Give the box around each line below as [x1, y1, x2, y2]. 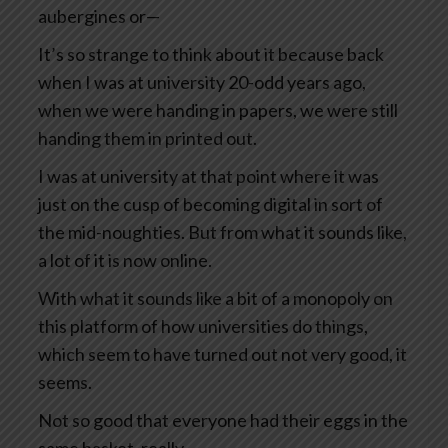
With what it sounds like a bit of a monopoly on [38, 287, 393, 310]
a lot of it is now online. [38, 249, 212, 272]
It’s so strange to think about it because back [38, 43, 384, 66]
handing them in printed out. [38, 127, 257, 150]
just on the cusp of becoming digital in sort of [38, 193, 383, 216]
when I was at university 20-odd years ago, [38, 71, 366, 94]
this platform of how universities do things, [38, 315, 368, 338]
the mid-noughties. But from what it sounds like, [38, 221, 407, 244]
